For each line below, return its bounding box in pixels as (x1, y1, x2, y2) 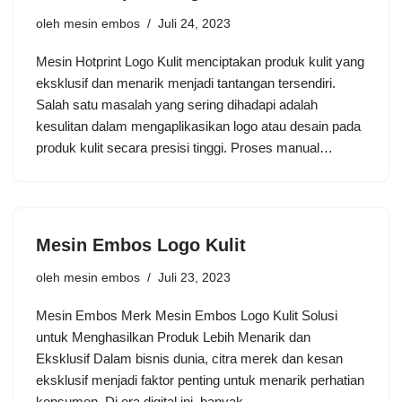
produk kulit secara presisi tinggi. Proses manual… (36, 139, 336, 155)
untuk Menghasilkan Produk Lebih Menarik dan (36, 328, 310, 345)
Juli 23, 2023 (158, 270, 231, 284)
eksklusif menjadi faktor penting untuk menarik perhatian (36, 371, 364, 388)
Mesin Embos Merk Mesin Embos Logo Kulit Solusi (36, 307, 337, 323)
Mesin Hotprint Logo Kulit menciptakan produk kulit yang (36, 53, 364, 69)
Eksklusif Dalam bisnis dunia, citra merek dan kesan (36, 350, 343, 366)
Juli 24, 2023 (158, 16, 231, 31)
